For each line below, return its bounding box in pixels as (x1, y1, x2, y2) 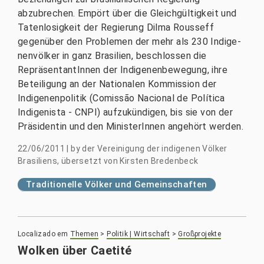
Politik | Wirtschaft (107, 230, 170, 238)
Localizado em (18, 230, 68, 238)
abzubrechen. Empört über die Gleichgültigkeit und (18, 8, 237, 19)
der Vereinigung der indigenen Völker (82, 144, 227, 153)
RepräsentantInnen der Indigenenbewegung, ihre (18, 64, 227, 75)
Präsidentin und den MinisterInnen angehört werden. (18, 121, 243, 132)
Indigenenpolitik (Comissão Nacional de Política (18, 93, 225, 104)
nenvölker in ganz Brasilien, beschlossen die (18, 50, 207, 61)
